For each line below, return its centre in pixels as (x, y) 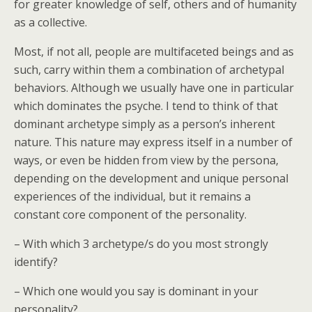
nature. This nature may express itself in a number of (153, 142)
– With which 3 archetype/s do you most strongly (141, 244)
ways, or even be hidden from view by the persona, (146, 160)
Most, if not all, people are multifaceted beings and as (154, 52)
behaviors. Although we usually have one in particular (154, 88)
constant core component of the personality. (130, 214)
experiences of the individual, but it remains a (132, 196)
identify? (36, 262)
